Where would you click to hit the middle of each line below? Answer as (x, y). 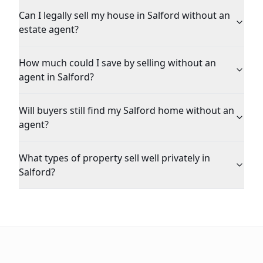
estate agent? (49, 29)
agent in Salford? (56, 77)
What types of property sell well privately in (114, 158)
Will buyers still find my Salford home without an (127, 110)
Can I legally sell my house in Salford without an (124, 15)
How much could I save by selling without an (117, 63)
